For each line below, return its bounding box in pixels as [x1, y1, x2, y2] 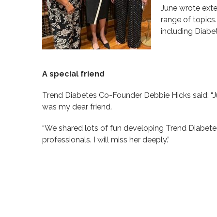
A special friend [42, 69, 105, 78]
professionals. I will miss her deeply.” [42, 135, 170, 144]
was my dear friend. [42, 102, 112, 111]
